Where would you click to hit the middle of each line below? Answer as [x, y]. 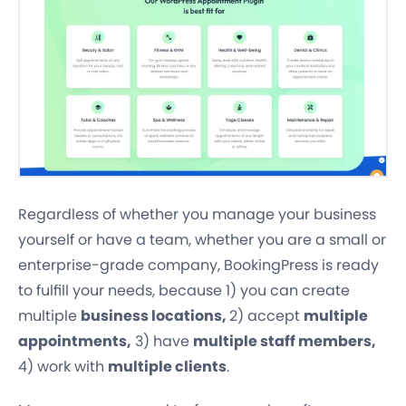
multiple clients [167, 367]
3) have [162, 342]
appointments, [75, 342]
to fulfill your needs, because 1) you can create [184, 291]
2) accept [266, 316]
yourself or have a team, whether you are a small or [202, 240]
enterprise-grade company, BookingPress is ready [198, 266]
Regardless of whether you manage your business [197, 215]
